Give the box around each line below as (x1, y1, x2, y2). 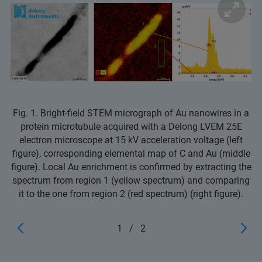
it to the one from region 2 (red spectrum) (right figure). (19, 188, 243, 199)
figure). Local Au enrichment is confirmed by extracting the (11, 161, 251, 173)
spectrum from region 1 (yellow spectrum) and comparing (12, 175, 250, 186)
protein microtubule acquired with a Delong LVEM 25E (20, 121, 242, 132)
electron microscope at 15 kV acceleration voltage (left (19, 135, 243, 146)
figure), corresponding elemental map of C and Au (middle (12, 148, 250, 159)
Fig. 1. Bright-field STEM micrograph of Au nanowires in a (13, 108, 249, 119)
